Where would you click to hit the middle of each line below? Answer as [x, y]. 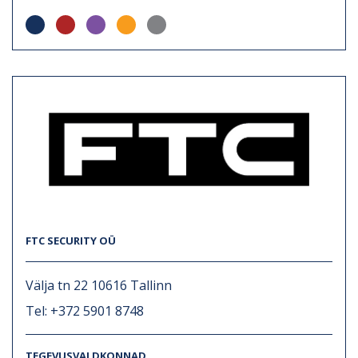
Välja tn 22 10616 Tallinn [99, 285]
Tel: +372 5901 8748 [85, 310]
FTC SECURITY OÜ [71, 240]
